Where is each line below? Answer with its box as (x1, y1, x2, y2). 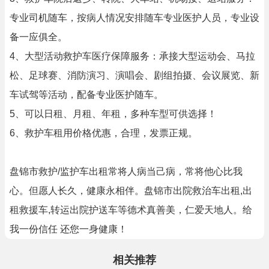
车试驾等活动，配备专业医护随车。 (10, 89, 163, 100)
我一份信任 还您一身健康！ (10, 224, 127, 234)
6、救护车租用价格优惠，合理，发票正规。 (10, 128, 198, 138)
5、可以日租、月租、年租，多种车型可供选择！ (10, 109, 217, 119)
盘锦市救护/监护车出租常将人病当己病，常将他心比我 (10, 166, 243, 177)
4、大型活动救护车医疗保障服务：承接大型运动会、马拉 (10, 51, 255, 61)
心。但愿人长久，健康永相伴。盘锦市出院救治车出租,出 (10, 186, 252, 196)
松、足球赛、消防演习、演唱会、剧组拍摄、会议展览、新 (10, 70, 259, 80)
